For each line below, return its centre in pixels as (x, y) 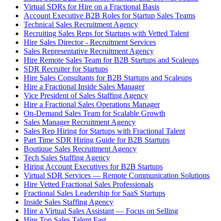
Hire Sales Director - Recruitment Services (90, 42)
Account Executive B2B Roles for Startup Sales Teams (110, 16)
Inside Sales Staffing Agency (69, 202)
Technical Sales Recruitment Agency (81, 24)
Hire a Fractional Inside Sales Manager (84, 87)
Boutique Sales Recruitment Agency (80, 149)
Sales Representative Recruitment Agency (89, 51)
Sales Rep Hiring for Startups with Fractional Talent (104, 131)
